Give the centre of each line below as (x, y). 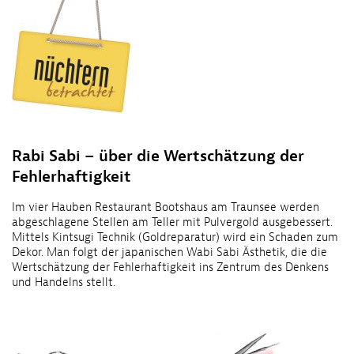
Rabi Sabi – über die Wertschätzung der (158, 156)
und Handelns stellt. (64, 282)
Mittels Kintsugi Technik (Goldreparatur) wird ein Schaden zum (175, 237)
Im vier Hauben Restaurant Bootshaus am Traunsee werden (166, 207)
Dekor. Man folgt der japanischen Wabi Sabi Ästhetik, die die (169, 252)
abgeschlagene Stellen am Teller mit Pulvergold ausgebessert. (172, 222)
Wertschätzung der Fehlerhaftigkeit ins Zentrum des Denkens (170, 267)
